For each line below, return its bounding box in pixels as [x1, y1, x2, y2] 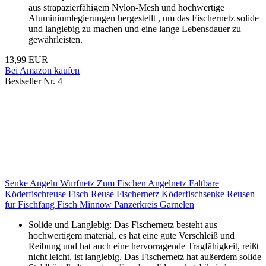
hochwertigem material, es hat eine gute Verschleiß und [28, 230, 235, 241]
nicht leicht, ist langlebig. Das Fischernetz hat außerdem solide [28, 252, 261, 262]
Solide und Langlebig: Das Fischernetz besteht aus [28, 220, 217, 230]
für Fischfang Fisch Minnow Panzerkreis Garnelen [5, 199, 194, 210]
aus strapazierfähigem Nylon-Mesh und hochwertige [28, 2, 224, 13]
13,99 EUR [5, 55, 48, 65]
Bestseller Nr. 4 [5, 76, 62, 87]
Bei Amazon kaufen [5, 65, 80, 76]
